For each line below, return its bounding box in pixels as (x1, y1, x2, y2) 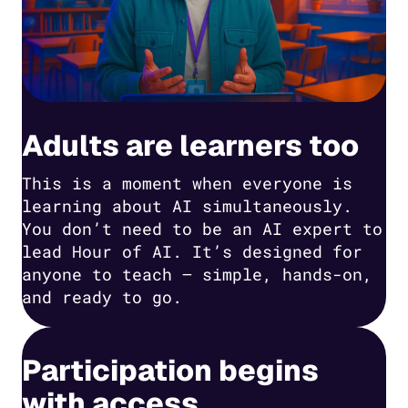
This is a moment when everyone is (22, 171, 352, 194)
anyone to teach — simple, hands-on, (22, 262, 372, 285)
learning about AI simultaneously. (22, 194, 352, 217)
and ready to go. (22, 285, 182, 308)
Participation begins (22, 351, 319, 389)
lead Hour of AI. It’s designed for (22, 240, 362, 262)
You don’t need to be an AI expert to (22, 217, 382, 240)
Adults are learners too (22, 126, 359, 164)
